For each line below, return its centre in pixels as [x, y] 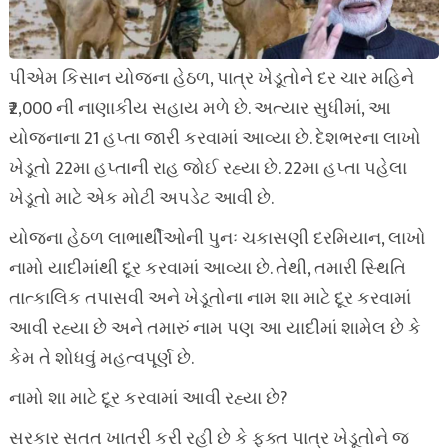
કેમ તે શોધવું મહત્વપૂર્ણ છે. [101, 359]
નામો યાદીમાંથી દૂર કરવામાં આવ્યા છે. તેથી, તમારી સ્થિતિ [207, 269]
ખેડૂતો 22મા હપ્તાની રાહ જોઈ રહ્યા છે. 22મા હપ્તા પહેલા [207, 169]
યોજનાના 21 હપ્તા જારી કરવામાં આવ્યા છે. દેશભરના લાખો [214, 139]
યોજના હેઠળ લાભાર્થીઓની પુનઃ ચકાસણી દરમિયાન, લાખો [217, 239]
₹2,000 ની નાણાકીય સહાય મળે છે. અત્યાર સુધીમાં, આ [199, 109]
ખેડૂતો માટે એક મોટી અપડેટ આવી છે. [141, 199]
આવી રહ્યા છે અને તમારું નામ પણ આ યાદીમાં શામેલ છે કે [214, 329]
